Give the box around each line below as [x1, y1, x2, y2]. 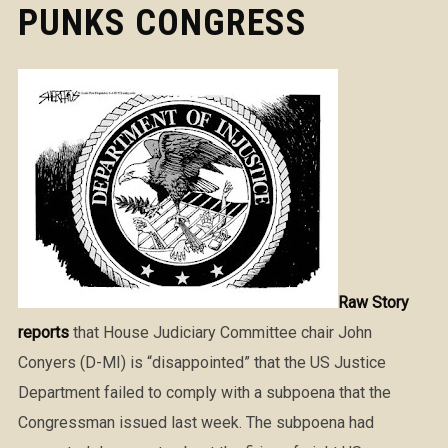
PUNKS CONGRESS [17, 2, 307, 44]
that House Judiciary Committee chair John [68, 323, 372, 342]
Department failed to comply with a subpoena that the [17, 383, 391, 402]
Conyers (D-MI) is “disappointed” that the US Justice [17, 353, 386, 372]
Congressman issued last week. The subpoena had [17, 413, 374, 432]
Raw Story [337, 293, 409, 312]
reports [17, 323, 69, 342]
